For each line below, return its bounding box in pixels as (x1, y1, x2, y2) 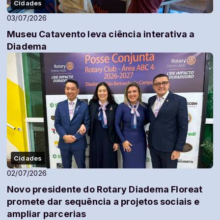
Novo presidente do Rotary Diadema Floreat (7, 184, 203, 195)
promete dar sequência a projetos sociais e (7, 196, 199, 207)
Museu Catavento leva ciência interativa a (7, 29, 195, 40)
